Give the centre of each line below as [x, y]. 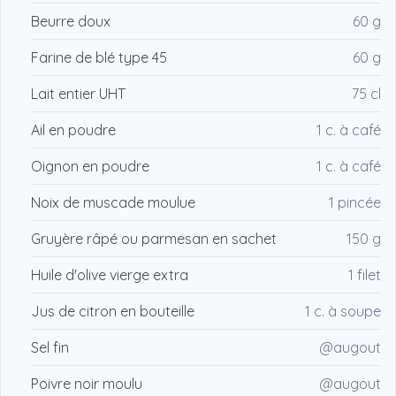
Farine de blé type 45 [99, 58]
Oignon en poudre [90, 167]
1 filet [365, 275]
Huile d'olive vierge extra [110, 275]
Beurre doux [71, 22]
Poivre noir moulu [87, 384]
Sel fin [50, 348]
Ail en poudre [73, 130]
